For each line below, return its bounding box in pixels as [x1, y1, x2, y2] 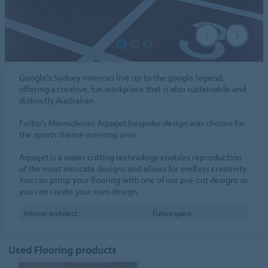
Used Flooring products [8, 243, 117, 257]
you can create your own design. [19, 185, 139, 197]
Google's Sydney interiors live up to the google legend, [19, 72, 224, 84]
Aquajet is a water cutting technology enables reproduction [19, 151, 242, 163]
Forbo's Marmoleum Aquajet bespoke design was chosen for [19, 117, 245, 129]
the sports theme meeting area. [19, 129, 138, 141]
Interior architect [23, 208, 77, 218]
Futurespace [152, 208, 192, 218]
